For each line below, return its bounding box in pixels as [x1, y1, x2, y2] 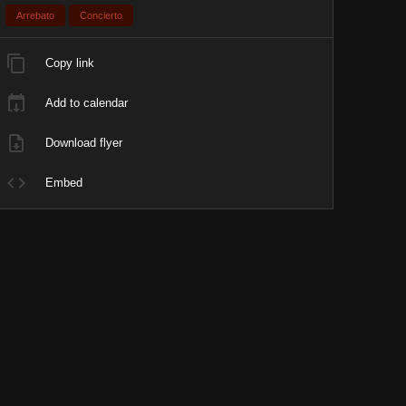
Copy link [45, 56, 95, 70]
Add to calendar [45, 96, 129, 110]
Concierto [80, 10, 123, 21]
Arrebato [16, 10, 55, 21]
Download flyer [45, 136, 123, 150]
